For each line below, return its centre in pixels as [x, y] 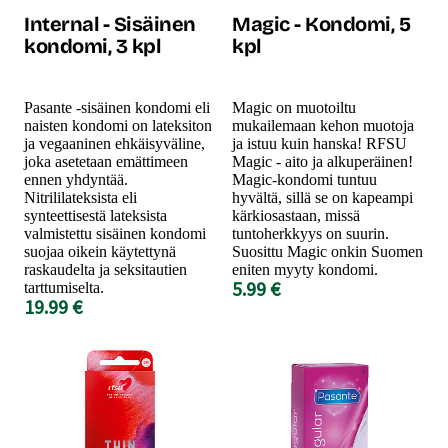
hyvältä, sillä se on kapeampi [322, 197]
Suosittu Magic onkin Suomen [327, 251]
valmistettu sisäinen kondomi [115, 233]
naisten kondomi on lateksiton [118, 125]
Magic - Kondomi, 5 [321, 23]
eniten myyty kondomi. [305, 269]
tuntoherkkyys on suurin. [310, 233]
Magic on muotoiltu [294, 107]
